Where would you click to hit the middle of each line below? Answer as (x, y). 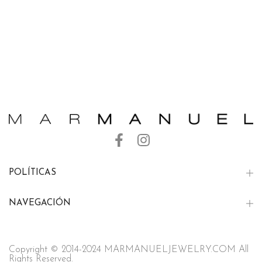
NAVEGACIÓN (40, 203)
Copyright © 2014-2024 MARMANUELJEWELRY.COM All (129, 249)
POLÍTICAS (32, 173)
